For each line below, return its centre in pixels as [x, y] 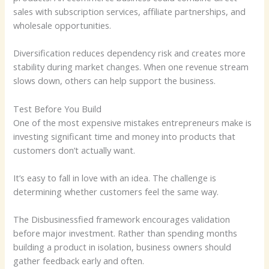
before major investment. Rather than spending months [125, 233]
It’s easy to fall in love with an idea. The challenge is [115, 178]
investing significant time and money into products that [125, 136]
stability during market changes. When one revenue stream [131, 67]
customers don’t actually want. [74, 150]
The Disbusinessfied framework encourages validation [122, 219]
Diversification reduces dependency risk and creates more [130, 53]
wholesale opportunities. [62, 26]
